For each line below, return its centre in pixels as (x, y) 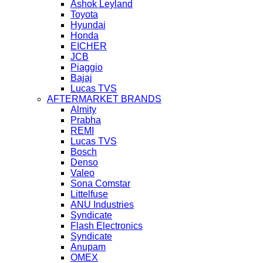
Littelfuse (89, 194)
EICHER (89, 46)
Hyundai (88, 25)
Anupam (88, 247)
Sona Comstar (100, 183)
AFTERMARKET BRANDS (104, 99)
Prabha (86, 120)
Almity (83, 109)
